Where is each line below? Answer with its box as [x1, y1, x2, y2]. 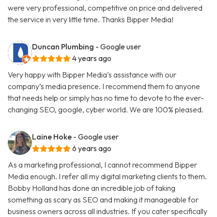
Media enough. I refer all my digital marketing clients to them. [8, 171, 207, 182]
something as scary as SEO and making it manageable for [8, 195, 199, 205]
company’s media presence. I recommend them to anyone [8, 81, 200, 92]
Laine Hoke [32, 132, 72, 142]
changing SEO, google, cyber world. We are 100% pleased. [8, 105, 203, 115]
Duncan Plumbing [32, 42, 94, 52]
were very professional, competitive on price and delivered [8, 3, 202, 13]
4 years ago [72, 53, 111, 63]
